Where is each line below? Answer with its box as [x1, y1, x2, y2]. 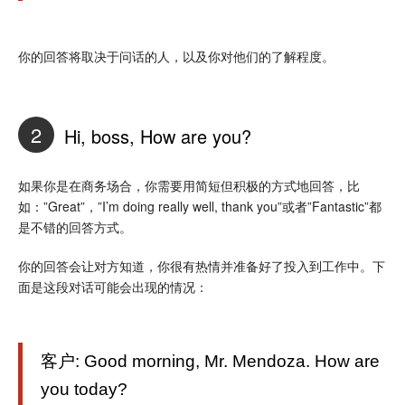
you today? [41, 379, 127, 399]
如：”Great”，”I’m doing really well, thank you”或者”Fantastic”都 [18, 196, 381, 215]
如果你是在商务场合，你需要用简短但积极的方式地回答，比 [18, 175, 360, 194]
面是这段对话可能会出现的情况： [18, 277, 208, 296]
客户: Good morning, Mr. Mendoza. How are [41, 351, 380, 371]
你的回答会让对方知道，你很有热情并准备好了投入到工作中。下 [18, 256, 385, 275]
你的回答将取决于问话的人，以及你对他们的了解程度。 [18, 46, 334, 65]
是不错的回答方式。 [18, 217, 132, 236]
